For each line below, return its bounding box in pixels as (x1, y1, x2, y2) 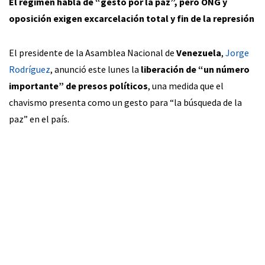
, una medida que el (148, 79, 224, 92)
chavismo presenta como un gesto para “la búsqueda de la (9, 96, 242, 108)
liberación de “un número (141, 63, 250, 75)
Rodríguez (9, 63, 50, 75)
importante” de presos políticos (9, 79, 148, 92)
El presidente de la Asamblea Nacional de (9, 46, 174, 59)
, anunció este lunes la (50, 63, 141, 75)
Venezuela (174, 46, 221, 59)
